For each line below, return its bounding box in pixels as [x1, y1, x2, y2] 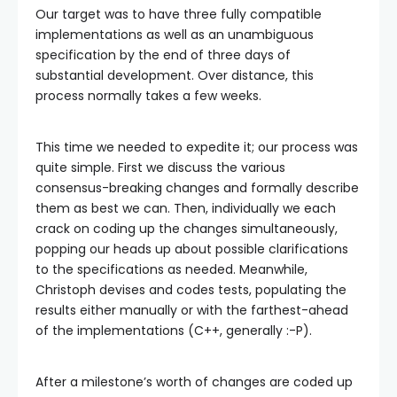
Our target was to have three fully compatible [35, 5, 322, 23]
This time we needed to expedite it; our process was [35, 138, 358, 156]
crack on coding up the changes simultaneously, [35, 220, 338, 237]
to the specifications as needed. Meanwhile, [35, 261, 307, 278]
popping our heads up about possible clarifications [35, 240, 348, 258]
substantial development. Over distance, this [35, 66, 314, 84]
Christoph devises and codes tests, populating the [35, 281, 346, 299]
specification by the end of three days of [35, 46, 291, 64]
